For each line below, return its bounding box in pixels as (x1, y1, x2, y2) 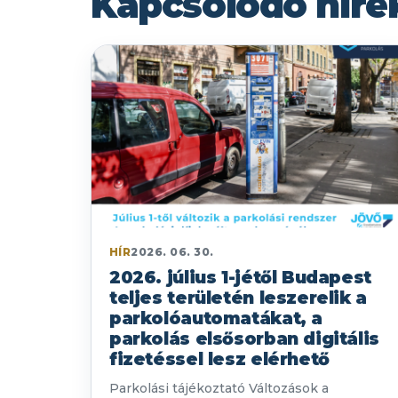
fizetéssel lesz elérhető (109, 349, 330, 370)
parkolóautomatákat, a (109, 308, 323, 330)
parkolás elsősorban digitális (109, 329, 379, 350)
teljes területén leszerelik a (109, 288, 367, 309)
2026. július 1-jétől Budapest (109, 267, 371, 289)
